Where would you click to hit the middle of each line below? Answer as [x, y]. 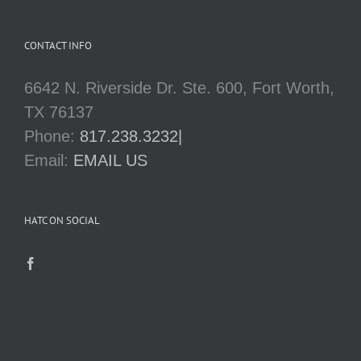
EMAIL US [110, 161]
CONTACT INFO [58, 46]
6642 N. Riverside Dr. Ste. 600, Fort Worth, [179, 88]
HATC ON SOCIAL [62, 221]
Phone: [52, 137]
